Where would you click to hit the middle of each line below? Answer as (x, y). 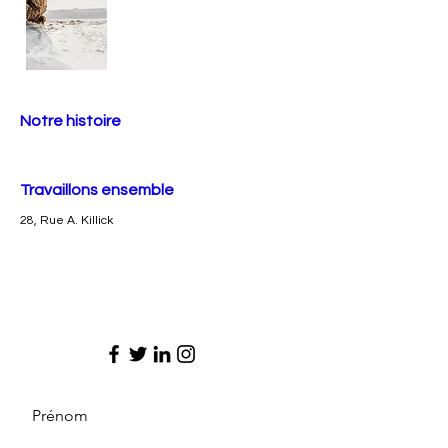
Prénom (60, 415)
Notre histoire (70, 121)
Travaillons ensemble (97, 190)
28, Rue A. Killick (66, 220)
